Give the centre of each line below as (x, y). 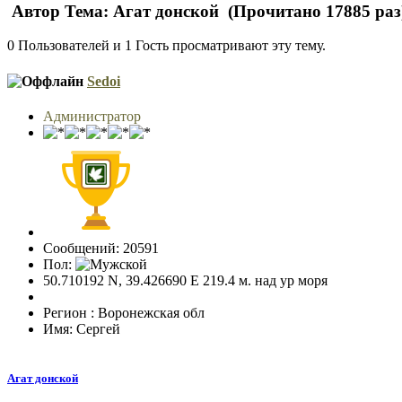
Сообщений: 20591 (101, 248)
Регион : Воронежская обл (124, 312)
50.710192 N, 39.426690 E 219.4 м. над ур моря (185, 280)
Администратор (92, 116)
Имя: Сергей (82, 328)
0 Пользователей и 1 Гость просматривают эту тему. (166, 46)
